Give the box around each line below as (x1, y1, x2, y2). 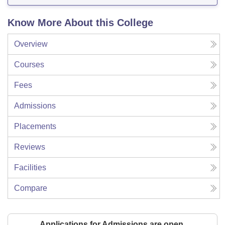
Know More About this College (8, 17, 153, 29)
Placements (14, 122, 56, 131)
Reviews (14, 143, 45, 152)
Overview (14, 40, 48, 49)
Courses (14, 60, 44, 69)
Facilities (14, 163, 46, 172)
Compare (14, 184, 47, 193)
